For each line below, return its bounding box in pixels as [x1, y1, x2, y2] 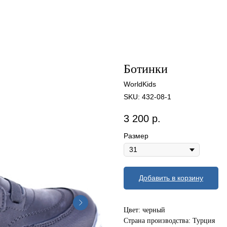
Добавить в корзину [139, 174, 203, 182]
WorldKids [124, 80, 156, 88]
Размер [124, 132, 148, 140]
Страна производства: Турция [124, 217, 215, 225]
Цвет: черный [124, 206, 165, 214]
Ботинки [124, 62, 168, 75]
